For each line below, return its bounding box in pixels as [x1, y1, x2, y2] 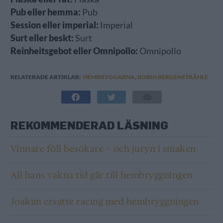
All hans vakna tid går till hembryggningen [10, 169, 193, 181]
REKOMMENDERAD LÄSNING [10, 118, 168, 131]
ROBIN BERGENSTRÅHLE [137, 73, 208, 81]
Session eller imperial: [10, 19, 99, 30]
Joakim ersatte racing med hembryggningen [10, 195, 199, 208]
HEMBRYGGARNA [83, 73, 135, 81]
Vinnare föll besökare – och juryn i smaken [10, 142, 196, 155]
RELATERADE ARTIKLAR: [10, 73, 81, 81]
